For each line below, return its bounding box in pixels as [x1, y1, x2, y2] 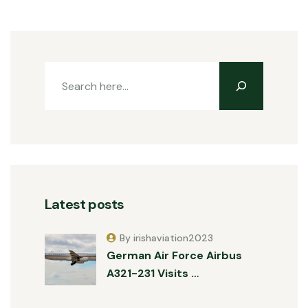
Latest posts [45, 195, 124, 213]
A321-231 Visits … [107, 266, 199, 280]
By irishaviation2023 [120, 232, 213, 244]
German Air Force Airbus [107, 248, 242, 263]
